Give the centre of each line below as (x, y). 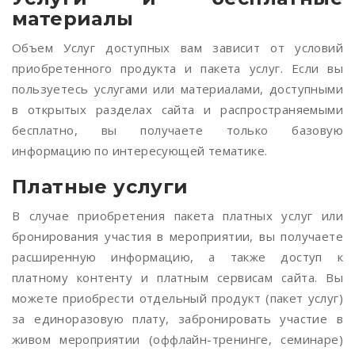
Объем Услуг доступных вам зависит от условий (177, 48)
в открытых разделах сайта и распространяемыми (177, 109)
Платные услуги (100, 187)
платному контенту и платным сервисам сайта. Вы (177, 277)
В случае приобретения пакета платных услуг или (177, 216)
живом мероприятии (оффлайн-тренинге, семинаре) (177, 339)
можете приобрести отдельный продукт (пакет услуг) (177, 298)
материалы (73, 19)
